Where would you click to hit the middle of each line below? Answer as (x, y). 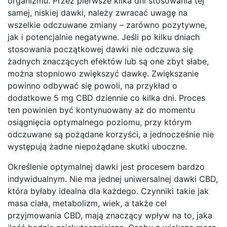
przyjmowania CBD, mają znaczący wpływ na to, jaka (110, 216)
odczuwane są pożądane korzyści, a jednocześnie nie (111, 135)
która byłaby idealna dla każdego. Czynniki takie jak (108, 191)
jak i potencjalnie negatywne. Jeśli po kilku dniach (104, 37)
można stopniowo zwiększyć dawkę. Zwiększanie (103, 74)
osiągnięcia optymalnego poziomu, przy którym (100, 122)
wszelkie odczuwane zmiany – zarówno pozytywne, (107, 25)
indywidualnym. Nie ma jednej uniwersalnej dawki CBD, (113, 179)
